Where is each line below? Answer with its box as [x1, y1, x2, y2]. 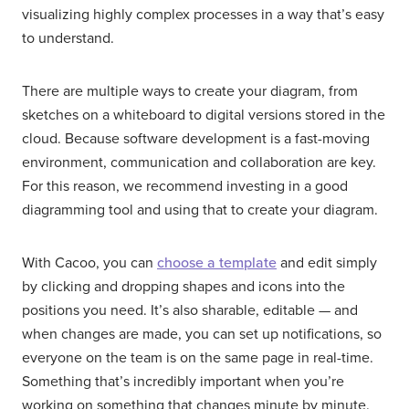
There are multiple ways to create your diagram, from [22, 81, 358, 100]
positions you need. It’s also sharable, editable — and [22, 300, 358, 320]
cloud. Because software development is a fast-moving [22, 129, 370, 148]
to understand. [22, 28, 114, 47]
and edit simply [277, 253, 377, 272]
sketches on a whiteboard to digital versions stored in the [22, 105, 385, 124]
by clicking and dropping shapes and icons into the [22, 277, 345, 296]
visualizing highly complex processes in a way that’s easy [22, 5, 384, 24]
